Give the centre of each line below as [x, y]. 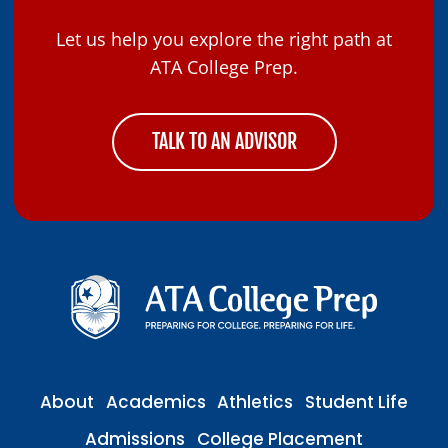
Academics [155, 402]
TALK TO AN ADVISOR [224, 141]
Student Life [357, 402]
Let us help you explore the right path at [224, 39]
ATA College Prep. [224, 67]
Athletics [255, 402]
